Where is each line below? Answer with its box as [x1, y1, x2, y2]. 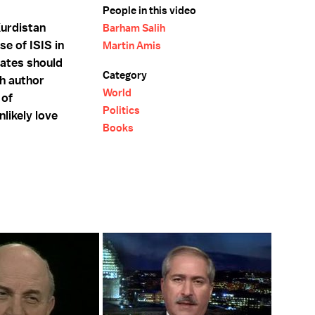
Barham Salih [103, 21, 165, 35]
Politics [103, 103, 140, 117]
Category [103, 68, 147, 82]
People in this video [103, 4, 196, 18]
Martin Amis [103, 39, 161, 53]
